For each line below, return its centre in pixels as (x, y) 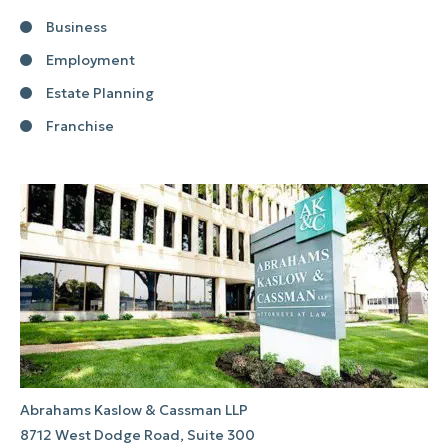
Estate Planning (100, 93)
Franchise (80, 126)
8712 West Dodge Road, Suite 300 (137, 435)
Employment (90, 60)
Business (76, 27)
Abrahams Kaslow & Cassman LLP (134, 410)
